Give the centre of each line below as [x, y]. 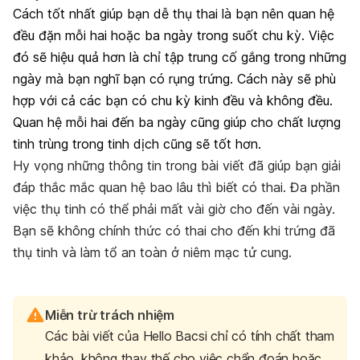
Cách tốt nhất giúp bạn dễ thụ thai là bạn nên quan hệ [174, 13]
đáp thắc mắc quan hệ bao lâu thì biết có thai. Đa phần [176, 187]
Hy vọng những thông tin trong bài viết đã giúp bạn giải [177, 165]
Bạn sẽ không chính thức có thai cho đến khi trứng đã [174, 230]
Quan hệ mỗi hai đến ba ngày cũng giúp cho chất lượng [177, 122]
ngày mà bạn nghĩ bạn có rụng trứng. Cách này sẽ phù [174, 78]
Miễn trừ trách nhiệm [110, 315]
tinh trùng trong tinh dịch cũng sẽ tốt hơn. [137, 143]
